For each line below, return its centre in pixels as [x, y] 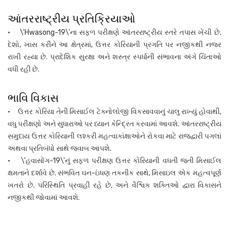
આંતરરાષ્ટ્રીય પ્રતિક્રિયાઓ [72, 18]
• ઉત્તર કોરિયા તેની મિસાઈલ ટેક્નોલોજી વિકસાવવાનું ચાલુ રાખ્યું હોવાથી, [114, 111]
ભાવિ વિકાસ [33, 98]
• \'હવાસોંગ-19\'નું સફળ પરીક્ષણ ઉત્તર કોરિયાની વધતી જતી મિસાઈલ [114, 161]
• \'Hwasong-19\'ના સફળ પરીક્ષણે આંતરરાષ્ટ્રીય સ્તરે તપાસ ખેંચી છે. [114, 32]
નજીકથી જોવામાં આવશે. [44, 197]
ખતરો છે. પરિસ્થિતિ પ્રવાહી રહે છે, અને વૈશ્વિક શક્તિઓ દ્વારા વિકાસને [114, 185]
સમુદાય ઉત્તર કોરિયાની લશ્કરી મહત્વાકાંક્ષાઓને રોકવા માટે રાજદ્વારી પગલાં [114, 136]
